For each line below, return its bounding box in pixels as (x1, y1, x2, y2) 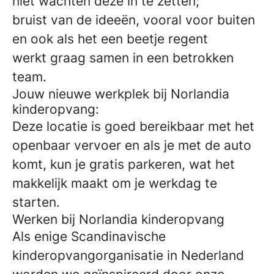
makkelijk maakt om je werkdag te (12, 175, 217, 191)
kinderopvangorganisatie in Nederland (12, 247, 244, 263)
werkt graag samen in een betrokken (12, 50, 234, 65)
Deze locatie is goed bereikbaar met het (12, 118, 254, 134)
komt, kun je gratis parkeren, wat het (12, 156, 235, 172)
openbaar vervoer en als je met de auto (12, 137, 251, 153)
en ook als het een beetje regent (12, 31, 208, 46)
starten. (12, 194, 60, 210)
